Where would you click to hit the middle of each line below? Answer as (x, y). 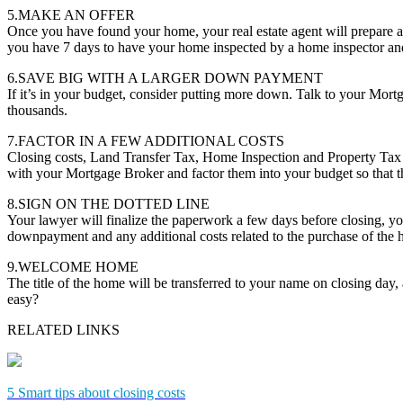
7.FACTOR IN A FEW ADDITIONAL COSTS (146, 140)
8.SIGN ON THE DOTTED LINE (108, 203)
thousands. (37, 110)
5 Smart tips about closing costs (96, 392)
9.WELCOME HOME (73, 266)
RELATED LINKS (63, 329)
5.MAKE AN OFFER (71, 14)
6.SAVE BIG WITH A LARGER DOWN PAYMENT (165, 77)
